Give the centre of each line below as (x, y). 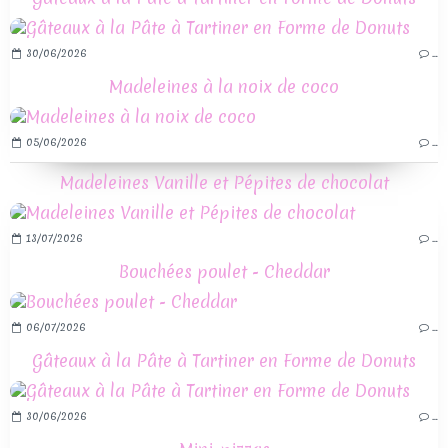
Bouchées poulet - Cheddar (224, 272)
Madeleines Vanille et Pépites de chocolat (224, 183)
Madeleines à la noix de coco (224, 87)
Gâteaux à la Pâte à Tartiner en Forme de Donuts (224, 361)
